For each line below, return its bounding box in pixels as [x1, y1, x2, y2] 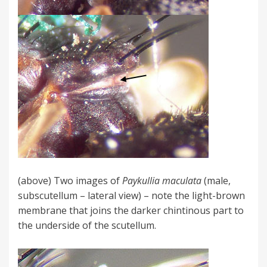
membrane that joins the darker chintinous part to [18, 204, 244, 218]
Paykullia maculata [122, 174, 201, 188]
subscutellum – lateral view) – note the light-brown [18, 189, 245, 203]
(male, [201, 174, 231, 188]
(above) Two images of [18, 174, 122, 188]
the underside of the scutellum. [18, 219, 156, 232]
